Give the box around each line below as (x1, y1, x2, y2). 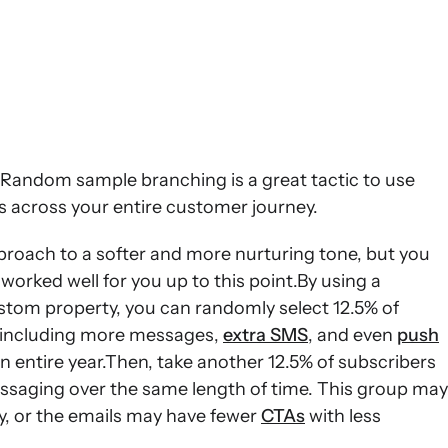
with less (305, 405, 381, 427)
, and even (308, 324, 397, 346)
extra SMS (223, 324, 308, 346)
